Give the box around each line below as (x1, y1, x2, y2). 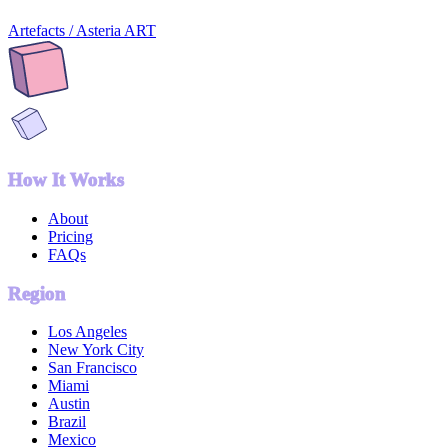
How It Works (8, 169, 124, 191)
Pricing (48, 227, 93, 245)
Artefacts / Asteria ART (8, 22, 156, 40)
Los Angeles (48, 323, 127, 341)
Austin (48, 395, 90, 413)
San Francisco (48, 359, 137, 377)
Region (8, 282, 66, 304)
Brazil (48, 413, 86, 431)
